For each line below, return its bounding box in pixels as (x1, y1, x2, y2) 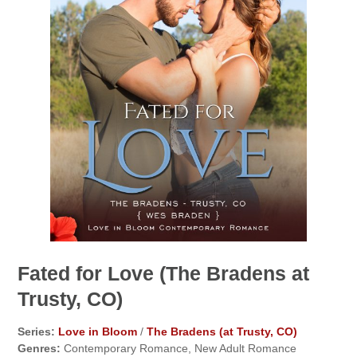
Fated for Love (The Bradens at (18, 261, 310, 284)
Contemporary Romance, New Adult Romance (61, 341, 297, 355)
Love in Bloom (58, 324, 138, 338)
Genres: (18, 341, 61, 355)
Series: (18, 324, 56, 338)
